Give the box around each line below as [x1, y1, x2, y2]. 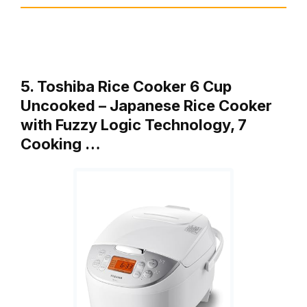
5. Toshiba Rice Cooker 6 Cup [21, 77, 232, 95]
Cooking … [21, 134, 101, 153]
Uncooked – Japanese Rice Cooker [21, 96, 272, 114]
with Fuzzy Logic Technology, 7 [21, 115, 247, 134]
